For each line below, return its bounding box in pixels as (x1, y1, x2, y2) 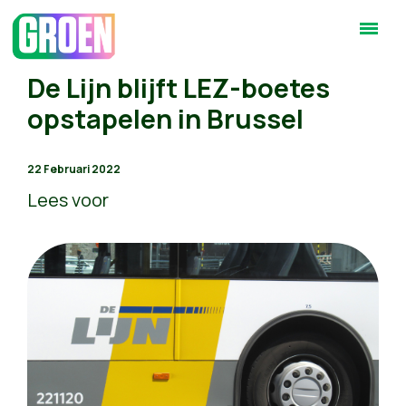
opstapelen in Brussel (27, 101, 304, 137)
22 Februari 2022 (27, 161, 121, 177)
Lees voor (27, 188, 109, 212)
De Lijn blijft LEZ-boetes (27, 70, 330, 106)
